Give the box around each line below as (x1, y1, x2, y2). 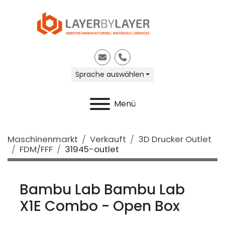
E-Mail (101, 56, 127, 68)
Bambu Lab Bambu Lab (20, 179, 185, 199)
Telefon (122, 56, 152, 68)
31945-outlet (65, 143, 119, 155)
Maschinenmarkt (8, 133, 78, 145)
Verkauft (90, 133, 126, 145)
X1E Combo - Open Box (20, 196, 180, 216)
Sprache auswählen (75, 69, 144, 79)
